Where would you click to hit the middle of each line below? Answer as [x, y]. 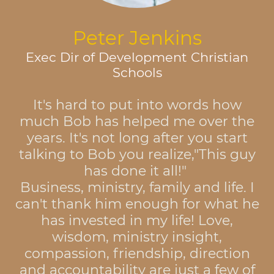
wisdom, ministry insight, [137, 237]
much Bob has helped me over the [137, 121]
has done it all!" [137, 171]
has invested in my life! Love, [137, 220]
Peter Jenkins [137, 38]
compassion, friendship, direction [137, 253]
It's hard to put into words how [137, 105]
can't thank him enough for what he [137, 204]
